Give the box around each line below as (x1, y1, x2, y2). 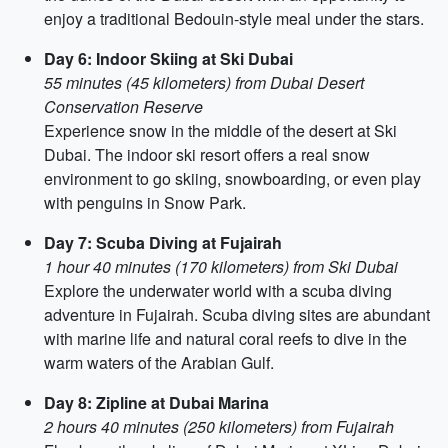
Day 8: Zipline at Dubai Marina (44, 391, 269, 414)
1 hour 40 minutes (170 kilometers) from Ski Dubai (44, 255, 398, 278)
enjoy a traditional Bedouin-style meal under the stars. (44, 7, 424, 30)
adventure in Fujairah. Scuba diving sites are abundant (44, 303, 430, 326)
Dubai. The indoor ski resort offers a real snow (44, 143, 370, 166)
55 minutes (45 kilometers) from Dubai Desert (44, 71, 364, 94)
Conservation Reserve (44, 95, 203, 118)
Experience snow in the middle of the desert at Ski (44, 119, 397, 142)
